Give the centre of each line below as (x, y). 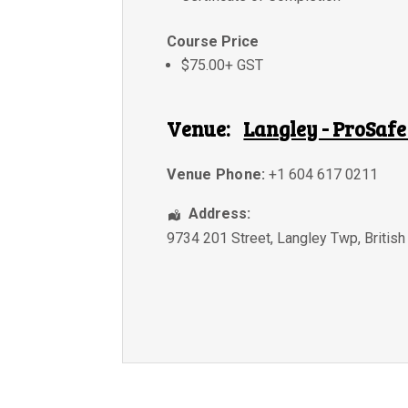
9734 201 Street (219, 238)
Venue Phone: (216, 174)
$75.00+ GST (223, 65)
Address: (220, 213)
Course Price (213, 41)
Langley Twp (318, 238)
